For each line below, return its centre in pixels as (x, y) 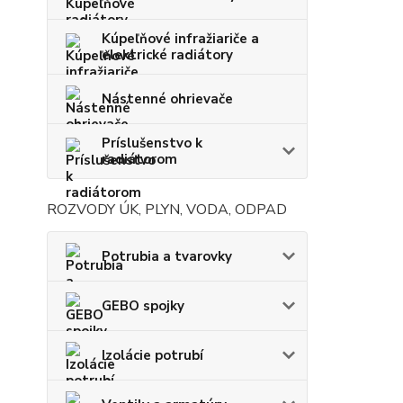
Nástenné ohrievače (167, 99)
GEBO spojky (143, 305)
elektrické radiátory (167, 54)
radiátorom (139, 159)
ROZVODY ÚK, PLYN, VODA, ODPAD (167, 209)
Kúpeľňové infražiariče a (180, 38)
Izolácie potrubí (152, 355)
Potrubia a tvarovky (167, 256)
